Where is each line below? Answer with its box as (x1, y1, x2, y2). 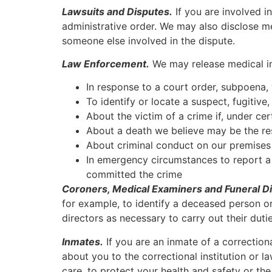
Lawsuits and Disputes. (62, 5, 172, 18)
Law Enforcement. (62, 58, 149, 70)
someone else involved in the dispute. (62, 34, 235, 47)
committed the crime (86, 168, 182, 181)
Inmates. (62, 235, 103, 248)
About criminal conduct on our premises (86, 139, 271, 152)
